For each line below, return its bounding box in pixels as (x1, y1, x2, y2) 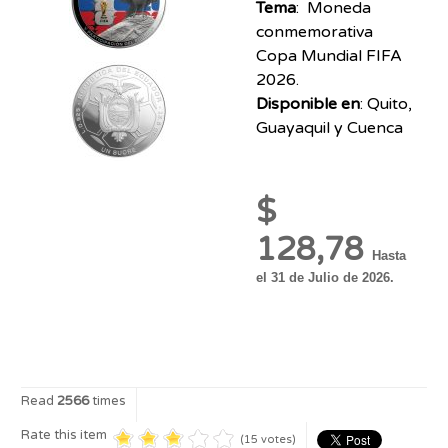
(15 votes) (240, 432, 297, 446)
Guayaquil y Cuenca (255, 117, 403, 138)
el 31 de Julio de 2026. (255, 269, 394, 285)
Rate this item (21, 426, 108, 443)
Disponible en (255, 93, 360, 114)
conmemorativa (255, 21, 373, 42)
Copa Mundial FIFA (255, 45, 402, 66)
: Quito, (359, 93, 412, 114)
